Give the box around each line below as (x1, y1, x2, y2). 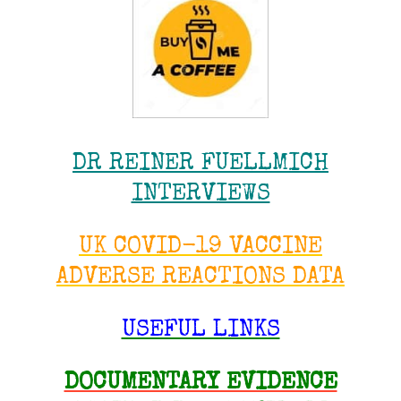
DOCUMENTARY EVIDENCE (64, 371, 337, 396)
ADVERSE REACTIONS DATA (56, 266, 345, 290)
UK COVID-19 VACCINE (79, 235, 322, 260)
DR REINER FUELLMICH (73, 152, 328, 176)
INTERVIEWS (131, 183, 270, 207)
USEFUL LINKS (121, 319, 280, 343)
